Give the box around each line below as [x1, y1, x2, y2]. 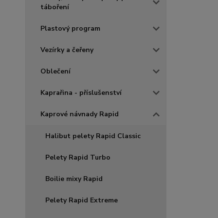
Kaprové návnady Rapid [40, 109, 119, 119]
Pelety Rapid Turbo [45, 153, 110, 162]
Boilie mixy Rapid [45, 174, 103, 183]
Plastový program [40, 24, 100, 33]
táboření [40, 2, 69, 12]
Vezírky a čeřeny [40, 45, 93, 54]
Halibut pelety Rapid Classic [45, 131, 141, 141]
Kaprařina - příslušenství [40, 88, 122, 97]
